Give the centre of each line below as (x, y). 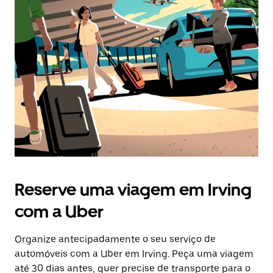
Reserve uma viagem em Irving (133, 190)
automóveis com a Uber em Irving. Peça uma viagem (134, 254)
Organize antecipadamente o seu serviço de (115, 239)
